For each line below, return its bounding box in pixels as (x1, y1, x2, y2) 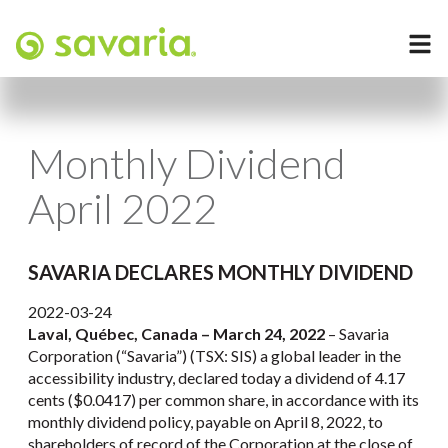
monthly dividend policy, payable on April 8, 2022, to (28, 412, 383, 432)
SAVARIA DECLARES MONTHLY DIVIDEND (28, 260, 413, 285)
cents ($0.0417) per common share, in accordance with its (28, 390, 419, 410)
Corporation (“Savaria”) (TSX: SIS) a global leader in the (28, 346, 401, 366)
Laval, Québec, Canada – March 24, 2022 (28, 324, 325, 344)
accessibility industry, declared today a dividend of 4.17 (28, 368, 405, 388)
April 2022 (28, 183, 217, 233)
